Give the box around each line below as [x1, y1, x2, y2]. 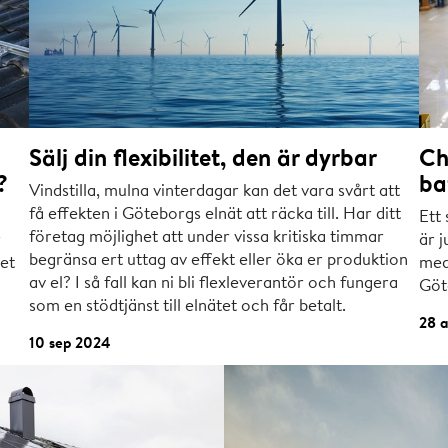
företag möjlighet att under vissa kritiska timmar [29, 224, 385, 248]
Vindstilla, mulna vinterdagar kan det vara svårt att [29, 178, 401, 202]
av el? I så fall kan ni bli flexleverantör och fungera [29, 270, 399, 294]
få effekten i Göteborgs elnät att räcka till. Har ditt [29, 201, 402, 225]
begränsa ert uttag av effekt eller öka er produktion [29, 247, 409, 271]
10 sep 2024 [29, 332, 112, 354]
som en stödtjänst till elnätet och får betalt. [29, 293, 347, 317]
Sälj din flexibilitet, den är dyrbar [29, 140, 378, 175]
